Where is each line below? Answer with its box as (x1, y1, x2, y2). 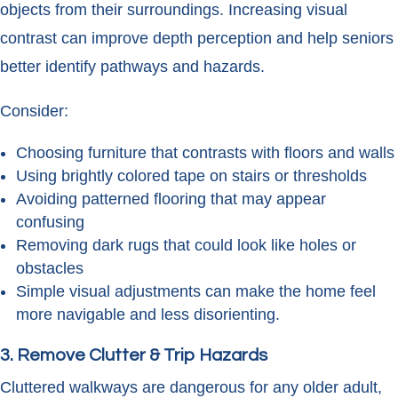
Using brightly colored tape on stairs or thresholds (16, 167, 367, 186)
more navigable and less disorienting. (16, 306, 280, 324)
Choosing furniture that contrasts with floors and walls (16, 144, 394, 163)
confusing (16, 213, 84, 232)
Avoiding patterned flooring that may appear (16, 190, 326, 209)
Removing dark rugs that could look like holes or (16, 236, 356, 255)
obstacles (16, 259, 84, 278)
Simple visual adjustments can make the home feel (16, 283, 376, 301)
